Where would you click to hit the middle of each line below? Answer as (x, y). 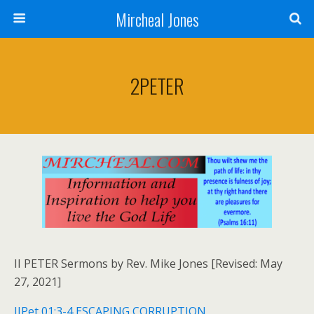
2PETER (157, 86)
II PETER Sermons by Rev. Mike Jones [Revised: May (148, 263)
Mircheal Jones (157, 19)
